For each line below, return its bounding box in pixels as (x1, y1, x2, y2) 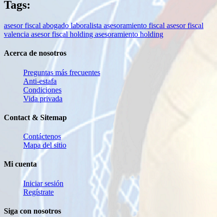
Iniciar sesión (23, 179, 63, 187)
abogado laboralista (43, 21, 104, 30)
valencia (4, 30, 31, 39)
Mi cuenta (4, 160, 37, 169)
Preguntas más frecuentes (23, 68, 100, 77)
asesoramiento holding (95, 30, 163, 39)
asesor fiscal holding (31, 30, 95, 39)
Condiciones (23, 85, 62, 94)
